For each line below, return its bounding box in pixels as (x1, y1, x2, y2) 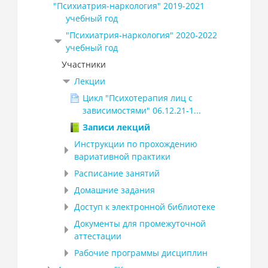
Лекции (74, 75, 105, 87)
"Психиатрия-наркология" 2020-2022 (65, 29, 217, 41)
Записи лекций (82, 121, 150, 133)
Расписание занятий (74, 167, 160, 179)
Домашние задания (74, 184, 155, 196)
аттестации (74, 230, 121, 242)
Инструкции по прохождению (74, 138, 197, 150)
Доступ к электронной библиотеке (74, 200, 215, 212)
